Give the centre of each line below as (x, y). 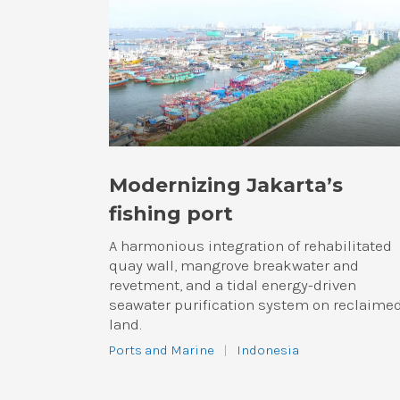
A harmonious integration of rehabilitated (250, 245)
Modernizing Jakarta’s (226, 185)
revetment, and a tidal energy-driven (233, 284)
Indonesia (268, 350)
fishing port (171, 213)
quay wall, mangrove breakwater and (234, 265)
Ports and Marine (162, 350)
